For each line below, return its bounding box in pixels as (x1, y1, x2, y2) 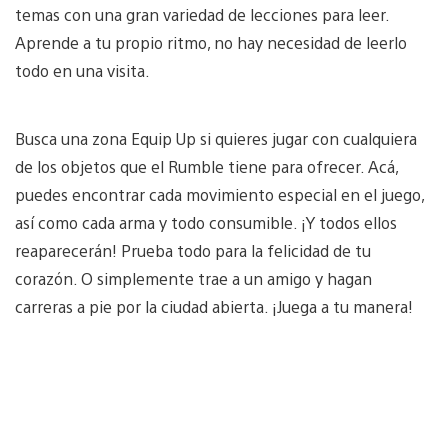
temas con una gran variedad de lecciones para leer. (15, 3, 389, 25)
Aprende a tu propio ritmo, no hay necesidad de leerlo (15, 31, 407, 53)
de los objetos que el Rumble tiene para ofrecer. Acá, (15, 155, 398, 177)
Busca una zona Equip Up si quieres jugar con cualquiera (15, 127, 417, 149)
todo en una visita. (15, 59, 154, 81)
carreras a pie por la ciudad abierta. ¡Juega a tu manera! (15, 295, 413, 317)
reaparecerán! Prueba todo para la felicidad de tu (15, 239, 371, 261)
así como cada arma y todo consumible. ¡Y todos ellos (15, 211, 397, 233)
